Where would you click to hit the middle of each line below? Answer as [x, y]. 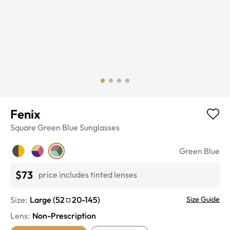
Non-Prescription [64, 215]
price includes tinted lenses [88, 175]
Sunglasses [100, 127]
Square [23, 127]
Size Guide [203, 199]
